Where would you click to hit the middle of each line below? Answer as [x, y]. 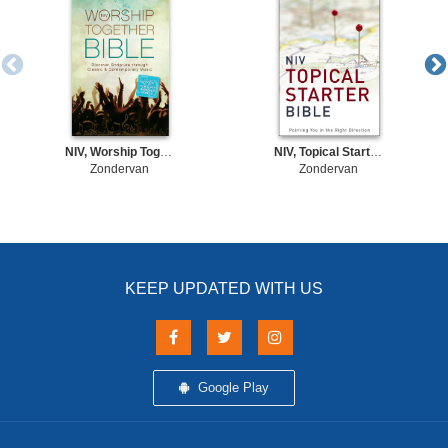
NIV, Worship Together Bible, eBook [165, 152]
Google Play [231, 387]
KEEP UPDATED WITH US [224, 288]
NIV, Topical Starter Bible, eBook [375, 152]
